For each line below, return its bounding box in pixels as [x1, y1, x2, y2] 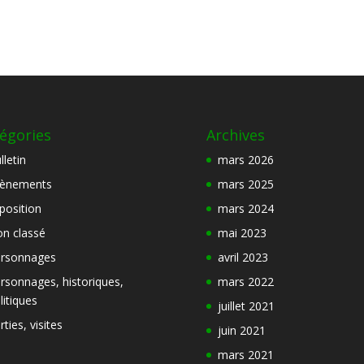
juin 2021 [217, 323, 266, 339]
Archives [206, 125, 265, 145]
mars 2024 [217, 201, 274, 217]
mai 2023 [217, 225, 266, 241]
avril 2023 [217, 249, 268, 266]
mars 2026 [217, 152, 274, 168]
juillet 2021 [217, 298, 275, 314]
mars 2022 [217, 274, 274, 290]
